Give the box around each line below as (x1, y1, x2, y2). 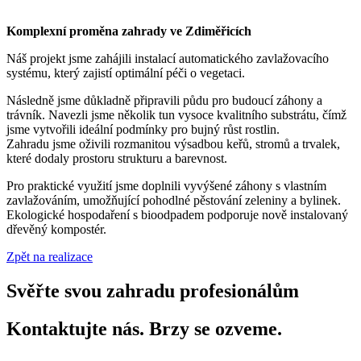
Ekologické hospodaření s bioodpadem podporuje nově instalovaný (6, 207, 348, 222)
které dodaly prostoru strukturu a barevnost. (6, 151, 227, 165)
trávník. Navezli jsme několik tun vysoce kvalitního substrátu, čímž (6, 107, 346, 122)
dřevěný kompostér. (6, 222, 106, 236)
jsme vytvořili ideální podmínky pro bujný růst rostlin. (6, 122, 280, 136)
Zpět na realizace (6, 249, 93, 263)
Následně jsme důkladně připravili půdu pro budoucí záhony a (6, 93, 322, 107)
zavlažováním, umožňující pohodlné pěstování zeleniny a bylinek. (6, 193, 341, 207)
